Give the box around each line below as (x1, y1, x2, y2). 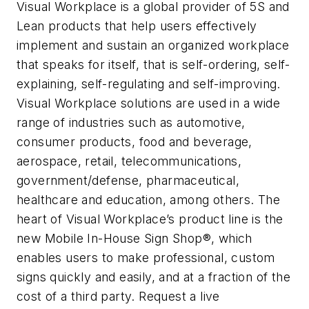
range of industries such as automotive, (17, 114, 246, 130)
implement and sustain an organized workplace (17, 37, 290, 52)
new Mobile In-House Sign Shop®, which (17, 230, 252, 246)
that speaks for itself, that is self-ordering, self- (17, 57, 290, 72)
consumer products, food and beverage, (17, 134, 252, 149)
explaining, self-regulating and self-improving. (17, 76, 281, 91)
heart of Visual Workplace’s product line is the (17, 211, 283, 226)
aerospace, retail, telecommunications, (17, 153, 242, 168)
